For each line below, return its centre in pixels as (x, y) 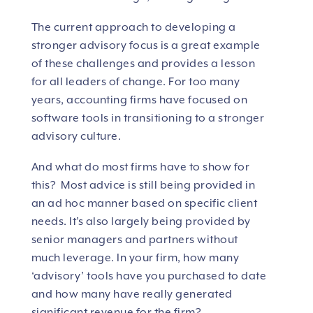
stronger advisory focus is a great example (146, 46)
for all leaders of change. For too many (136, 82)
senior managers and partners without (134, 240)
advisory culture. (76, 137)
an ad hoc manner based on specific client (144, 204)
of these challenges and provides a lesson (143, 64)
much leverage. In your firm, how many (135, 258)
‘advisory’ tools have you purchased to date (149, 276)
